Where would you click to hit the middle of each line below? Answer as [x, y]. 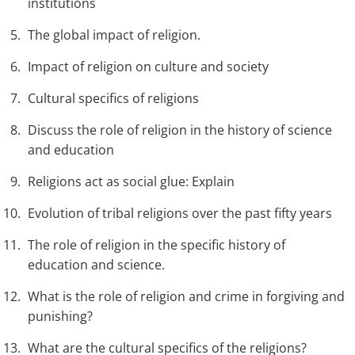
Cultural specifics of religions [113, 99]
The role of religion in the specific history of [157, 245]
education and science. [96, 265]
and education [71, 150]
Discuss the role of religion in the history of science [180, 130]
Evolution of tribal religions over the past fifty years [180, 214]
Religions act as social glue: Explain [131, 182]
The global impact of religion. [114, 35]
